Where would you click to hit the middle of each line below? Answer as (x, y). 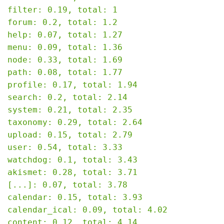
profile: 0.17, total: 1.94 (72, 84)
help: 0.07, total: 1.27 (65, 34)
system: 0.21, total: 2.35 (70, 109)
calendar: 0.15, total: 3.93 (75, 197)
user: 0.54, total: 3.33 (65, 147)
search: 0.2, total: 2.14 (67, 97)
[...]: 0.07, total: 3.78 (67, 184)
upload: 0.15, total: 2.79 (70, 134)
